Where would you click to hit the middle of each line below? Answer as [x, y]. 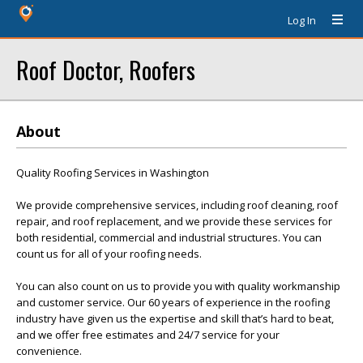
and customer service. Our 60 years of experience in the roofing [173, 302]
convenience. [49, 351]
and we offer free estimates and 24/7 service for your [148, 335]
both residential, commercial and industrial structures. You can [169, 237]
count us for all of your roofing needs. [109, 254]
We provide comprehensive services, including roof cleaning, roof [177, 205]
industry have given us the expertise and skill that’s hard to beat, [175, 318]
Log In [302, 20]
